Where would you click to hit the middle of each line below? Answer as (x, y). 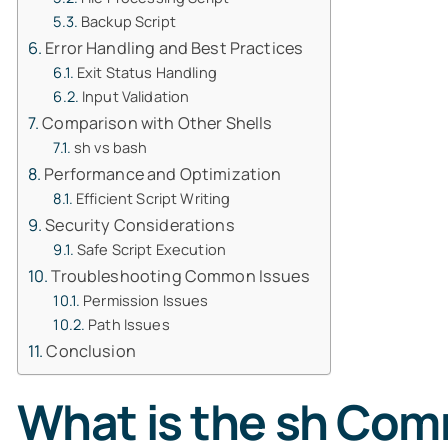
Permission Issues (146, 300)
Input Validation (135, 96)
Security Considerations (140, 225)
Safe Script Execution (151, 249)
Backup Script (128, 21)
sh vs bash (110, 147)
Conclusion (91, 351)
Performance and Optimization (163, 174)
